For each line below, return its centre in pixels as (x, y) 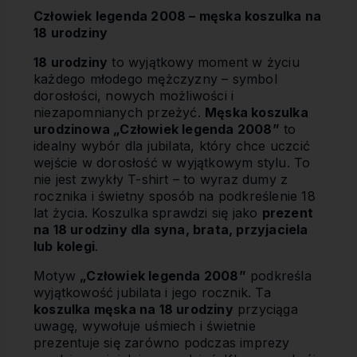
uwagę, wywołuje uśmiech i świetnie (145, 326)
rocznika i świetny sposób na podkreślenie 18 (175, 196)
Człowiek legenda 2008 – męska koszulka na (178, 16)
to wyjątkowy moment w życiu (204, 62)
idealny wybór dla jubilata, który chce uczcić (172, 146)
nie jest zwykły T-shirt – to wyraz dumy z (161, 179)
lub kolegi (64, 246)
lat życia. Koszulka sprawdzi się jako (148, 213)
